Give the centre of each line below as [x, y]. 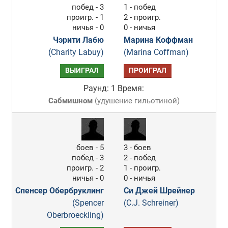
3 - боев [138, 148]
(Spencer [88, 203]
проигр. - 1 [85, 17]
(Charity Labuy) [76, 52]
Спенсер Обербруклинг [60, 191]
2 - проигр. [142, 17]
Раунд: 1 [100, 88]
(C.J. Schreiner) [151, 203]
